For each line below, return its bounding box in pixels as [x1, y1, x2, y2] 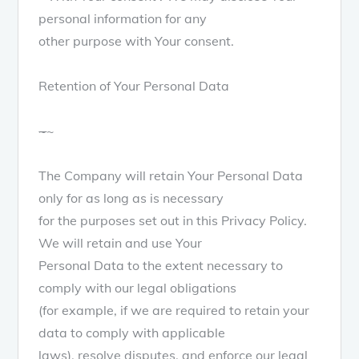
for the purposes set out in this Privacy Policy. [38, 212, 308, 228]
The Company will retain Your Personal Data [38, 167, 304, 184]
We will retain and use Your [38, 234, 203, 251]
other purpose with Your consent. [38, 32, 235, 49]
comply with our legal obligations [38, 279, 237, 296]
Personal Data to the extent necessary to [38, 256, 284, 273]
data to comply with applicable [38, 324, 226, 341]
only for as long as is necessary [38, 189, 224, 206]
